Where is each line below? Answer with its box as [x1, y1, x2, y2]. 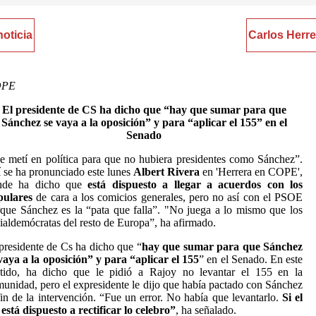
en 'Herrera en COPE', [200, 166, 303, 178]
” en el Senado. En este [199, 253, 303, 265]
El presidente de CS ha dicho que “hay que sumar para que [1, 104, 286, 116]
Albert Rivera [133, 166, 200, 178]
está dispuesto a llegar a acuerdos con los [87, 178, 303, 190]
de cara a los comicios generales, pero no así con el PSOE [32, 191, 303, 203]
